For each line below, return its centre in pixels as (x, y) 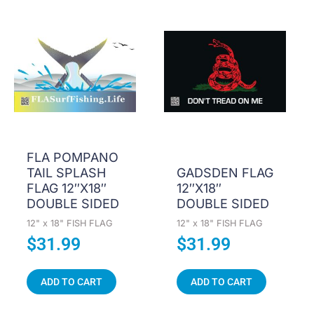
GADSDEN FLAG (225, 172)
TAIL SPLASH (66, 172)
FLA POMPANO (73, 157)
